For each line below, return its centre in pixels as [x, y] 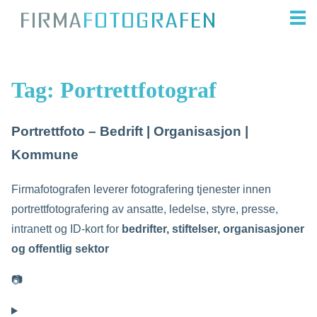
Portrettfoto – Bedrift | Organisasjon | [130, 131]
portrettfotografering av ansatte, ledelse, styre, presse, [145, 209]
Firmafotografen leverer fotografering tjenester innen [141, 189]
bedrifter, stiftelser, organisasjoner [213, 229]
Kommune [45, 154]
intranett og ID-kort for [67, 229]
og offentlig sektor [60, 248]
